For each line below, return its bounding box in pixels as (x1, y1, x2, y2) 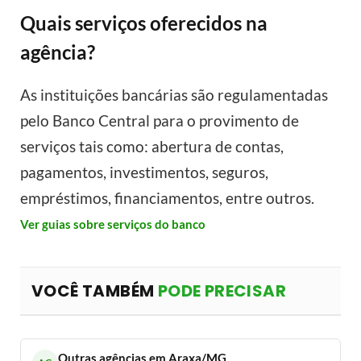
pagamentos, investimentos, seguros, (20, 162, 268, 181)
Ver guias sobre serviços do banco (20, 216, 205, 231)
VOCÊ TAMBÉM (31, 279, 158, 302)
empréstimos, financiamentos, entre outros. (20, 188, 314, 207)
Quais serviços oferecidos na (20, 11, 268, 35)
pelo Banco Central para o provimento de (20, 110, 299, 130)
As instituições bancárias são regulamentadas (20, 85, 328, 104)
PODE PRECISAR (157, 279, 287, 302)
